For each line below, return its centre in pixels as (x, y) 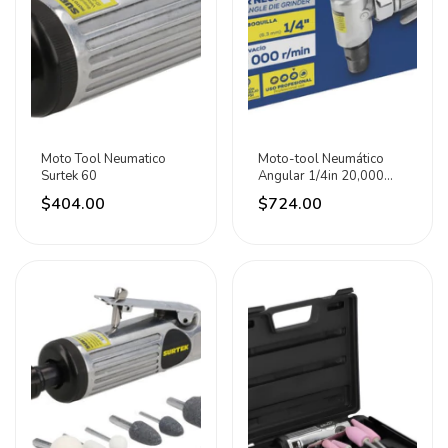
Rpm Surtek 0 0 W (311, 193)
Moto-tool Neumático (320, 159)
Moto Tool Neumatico (103, 159)
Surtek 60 (69, 176)
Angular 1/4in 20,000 (320, 176)
